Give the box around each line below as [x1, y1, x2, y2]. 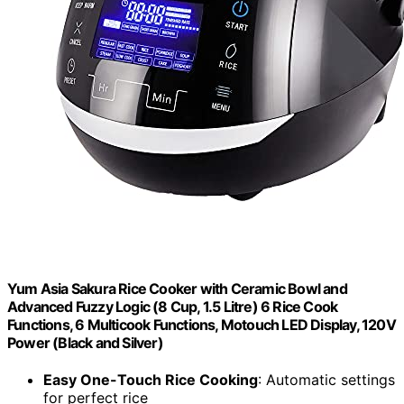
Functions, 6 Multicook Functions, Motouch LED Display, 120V [7, 315, 396, 334]
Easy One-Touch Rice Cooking [43, 371, 258, 390]
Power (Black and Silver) [7, 333, 163, 352]
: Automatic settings [258, 371, 395, 390]
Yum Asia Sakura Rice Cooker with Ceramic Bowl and [7, 279, 347, 298]
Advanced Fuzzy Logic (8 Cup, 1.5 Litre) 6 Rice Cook [7, 297, 338, 316]
